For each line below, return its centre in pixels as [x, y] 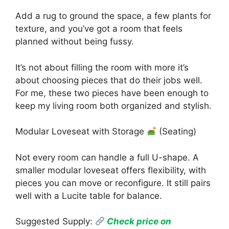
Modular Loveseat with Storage [81, 132]
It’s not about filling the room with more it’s [102, 67]
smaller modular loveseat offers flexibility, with [111, 170]
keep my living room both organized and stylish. [113, 106]
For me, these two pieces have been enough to [112, 93]
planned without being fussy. [75, 42]
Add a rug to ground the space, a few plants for [113, 16]
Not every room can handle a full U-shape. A [107, 157]
